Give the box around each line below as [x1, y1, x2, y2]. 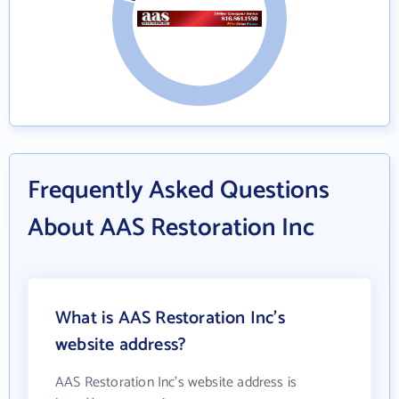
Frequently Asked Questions [28, 170, 330, 211]
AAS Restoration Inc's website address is [55, 370, 297, 395]
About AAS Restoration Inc [28, 208, 314, 248]
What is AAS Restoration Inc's [55, 304, 285, 333]
